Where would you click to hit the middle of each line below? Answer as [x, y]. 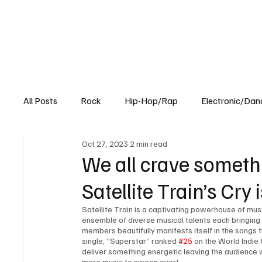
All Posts [41, 101]
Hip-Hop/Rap [151, 101]
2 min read [149, 143]
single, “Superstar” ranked [130, 241]
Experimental [73, 148]
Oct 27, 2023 [105, 143]
